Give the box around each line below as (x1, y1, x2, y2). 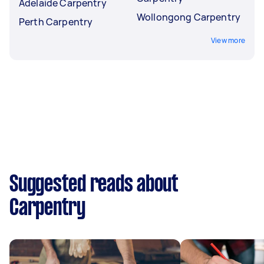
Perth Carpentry (19, 15, 93, 28)
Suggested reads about (9, 174, 179, 196)
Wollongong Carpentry (137, 10, 240, 24)
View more (210, 35, 245, 45)
